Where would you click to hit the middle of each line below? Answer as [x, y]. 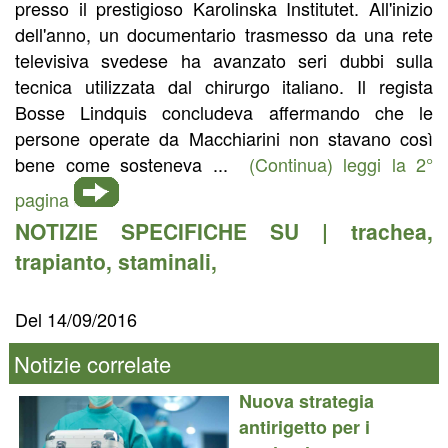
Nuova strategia [306, 400]
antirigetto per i [304, 426]
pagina [42, 199]
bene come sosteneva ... [132, 164]
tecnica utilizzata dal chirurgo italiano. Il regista [224, 86]
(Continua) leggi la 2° [340, 164]
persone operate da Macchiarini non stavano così [224, 138]
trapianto [60, 261]
